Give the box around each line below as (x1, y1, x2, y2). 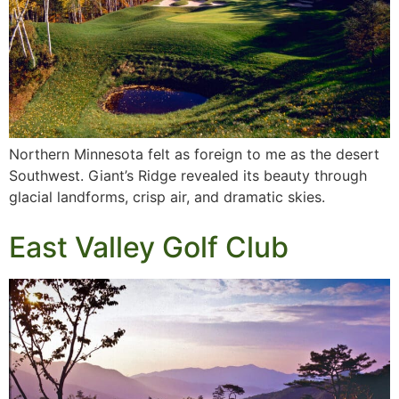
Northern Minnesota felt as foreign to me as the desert (9, 145, 379, 164)
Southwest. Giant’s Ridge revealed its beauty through (9, 167, 367, 185)
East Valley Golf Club (9, 230, 289, 265)
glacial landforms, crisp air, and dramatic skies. (9, 188, 325, 207)
